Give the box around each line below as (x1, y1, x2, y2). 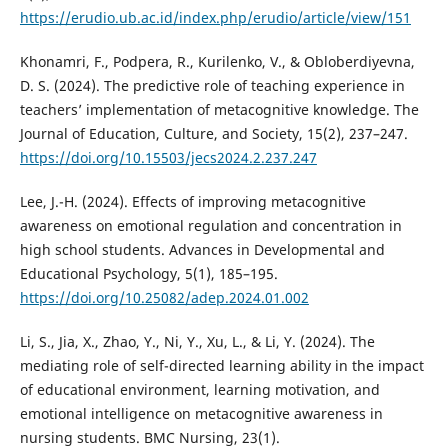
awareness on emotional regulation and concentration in (19, 216, 402, 236)
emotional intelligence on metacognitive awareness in (19, 404, 383, 424)
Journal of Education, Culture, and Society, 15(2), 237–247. (19, 124, 408, 144)
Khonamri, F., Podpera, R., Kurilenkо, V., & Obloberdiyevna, (19, 52, 415, 72)
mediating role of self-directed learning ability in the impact (19, 356, 424, 376)
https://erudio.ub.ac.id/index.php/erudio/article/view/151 (19, 8, 411, 28)
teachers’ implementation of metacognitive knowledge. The (19, 100, 419, 120)
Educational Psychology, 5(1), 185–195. (19, 264, 278, 284)
